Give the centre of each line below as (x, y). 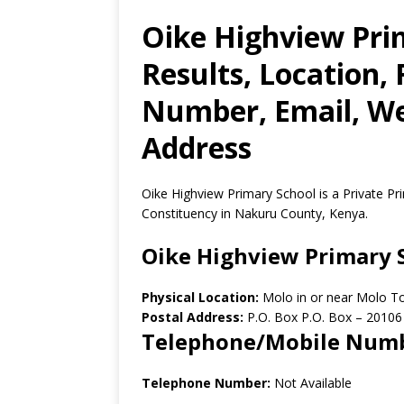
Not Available (311, 383)
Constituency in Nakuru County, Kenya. (255, 213)
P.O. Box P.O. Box (298, 317)
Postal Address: (193, 317)
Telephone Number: (206, 383)
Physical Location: (202, 297)
